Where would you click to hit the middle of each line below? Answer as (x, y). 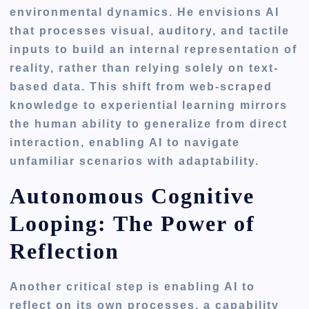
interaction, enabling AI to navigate (125, 142)
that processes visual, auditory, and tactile (150, 30)
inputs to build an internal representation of (154, 49)
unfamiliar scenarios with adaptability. (135, 161)
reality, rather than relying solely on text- (144, 68)
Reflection (65, 251)
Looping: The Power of (133, 224)
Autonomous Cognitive (132, 196)
